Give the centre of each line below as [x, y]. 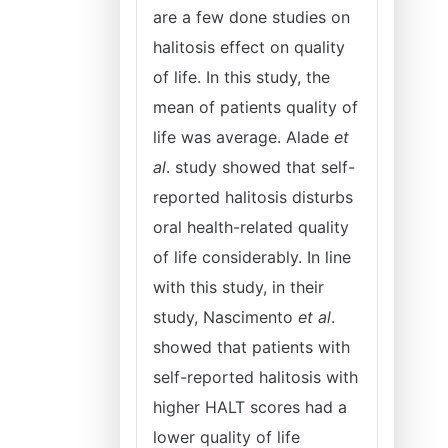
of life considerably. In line [252, 257]
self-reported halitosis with [255, 377]
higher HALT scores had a [250, 407]
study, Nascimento [225, 317]
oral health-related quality [251, 227]
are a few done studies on [251, 17]
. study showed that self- [260, 167]
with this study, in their [238, 287]
